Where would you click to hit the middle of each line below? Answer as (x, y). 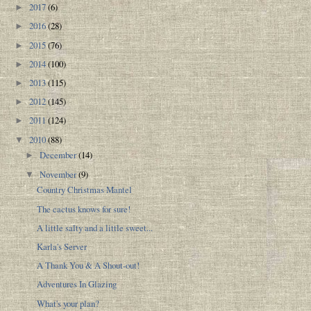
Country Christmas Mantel (85, 190)
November (59, 174)
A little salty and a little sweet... (95, 227)
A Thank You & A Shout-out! (89, 266)
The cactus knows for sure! (84, 209)
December (59, 155)
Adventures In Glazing (77, 284)
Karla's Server (62, 246)
